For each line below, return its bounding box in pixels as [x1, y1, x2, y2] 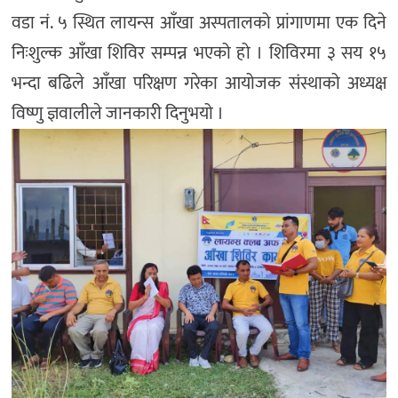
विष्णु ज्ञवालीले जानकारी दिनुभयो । [12, 99, 224, 130]
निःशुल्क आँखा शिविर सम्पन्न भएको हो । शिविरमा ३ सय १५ [12, 38, 386, 69]
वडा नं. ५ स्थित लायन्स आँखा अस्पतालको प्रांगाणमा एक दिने [12, 8, 386, 39]
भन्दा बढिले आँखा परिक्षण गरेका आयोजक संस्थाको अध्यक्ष [12, 68, 386, 99]
